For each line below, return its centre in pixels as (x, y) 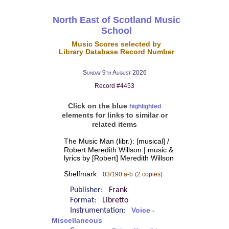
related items (114, 124)
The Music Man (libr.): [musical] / (116, 141)
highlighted (145, 106)
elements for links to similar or (114, 115)
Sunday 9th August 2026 (114, 73)
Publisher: (89, 190)
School (116, 30)
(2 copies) (148, 174)
